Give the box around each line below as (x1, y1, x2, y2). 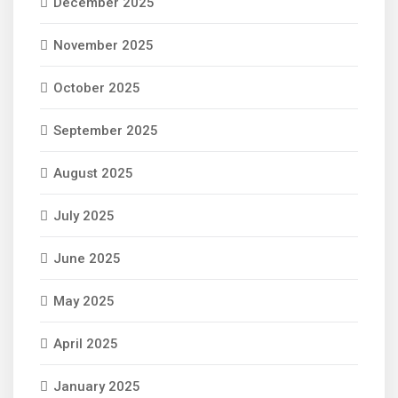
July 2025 (53, 208, 115, 224)
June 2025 (53, 251, 121, 267)
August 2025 (53, 165, 133, 181)
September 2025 (53, 123, 158, 139)
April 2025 (53, 336, 118, 352)
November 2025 (53, 37, 154, 53)
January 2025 (53, 378, 140, 394)
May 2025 (53, 293, 115, 309)
